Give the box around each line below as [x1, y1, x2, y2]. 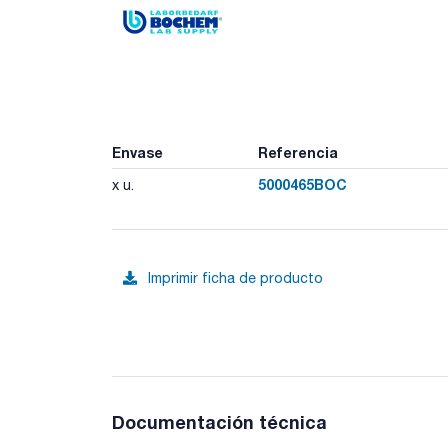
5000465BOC [257, 175, 347, 193]
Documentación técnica [112, 410, 327, 433]
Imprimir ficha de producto [148, 270, 323, 286]
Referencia [257, 143, 338, 161]
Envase [112, 143, 163, 161]
